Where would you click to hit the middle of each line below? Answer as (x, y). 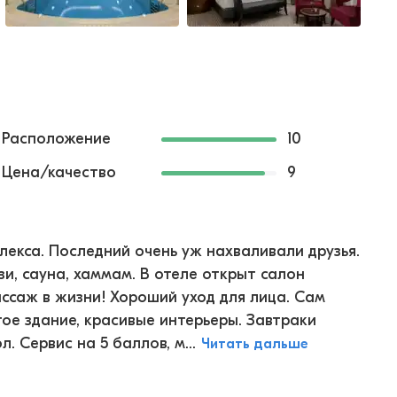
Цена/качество (59, 172)
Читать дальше (255, 344)
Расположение (56, 139)
